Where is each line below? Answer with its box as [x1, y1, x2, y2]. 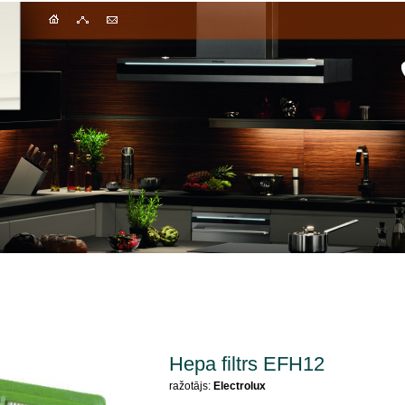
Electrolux [213, 380, 266, 392]
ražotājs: [169, 380, 213, 392]
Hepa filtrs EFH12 [169, 353, 325, 375]
